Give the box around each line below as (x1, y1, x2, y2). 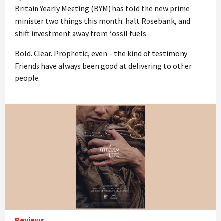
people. (15, 73, 40, 83)
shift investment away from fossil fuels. (15, 28, 147, 38)
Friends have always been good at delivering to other (15, 60, 192, 71)
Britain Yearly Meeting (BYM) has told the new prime (15, 3, 190, 13)
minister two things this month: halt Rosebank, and (15, 15, 190, 26)
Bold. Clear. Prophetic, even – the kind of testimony (15, 48, 187, 58)
